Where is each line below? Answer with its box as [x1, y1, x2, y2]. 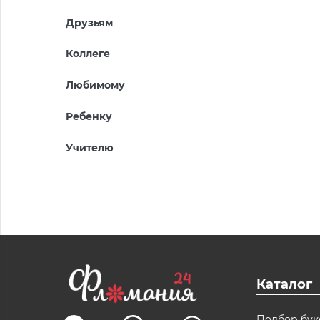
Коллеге [66, 47, 110, 61]
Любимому [66, 79, 125, 92]
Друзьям [66, 16, 113, 29]
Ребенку [66, 109, 112, 123]
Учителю [66, 141, 114, 154]
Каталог [256, 276, 313, 292]
